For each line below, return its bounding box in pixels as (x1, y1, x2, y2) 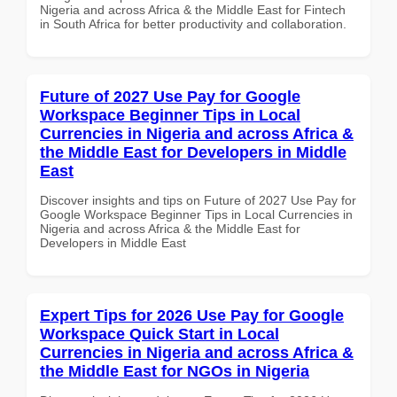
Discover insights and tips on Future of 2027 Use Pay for (40, 192, 356, 207)
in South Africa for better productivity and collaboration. (40, 16, 346, 31)
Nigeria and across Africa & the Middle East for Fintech (40, 2, 346, 17)
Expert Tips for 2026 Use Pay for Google (40, 306, 344, 324)
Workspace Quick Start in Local (40, 324, 279, 343)
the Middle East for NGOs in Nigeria (40, 362, 309, 380)
